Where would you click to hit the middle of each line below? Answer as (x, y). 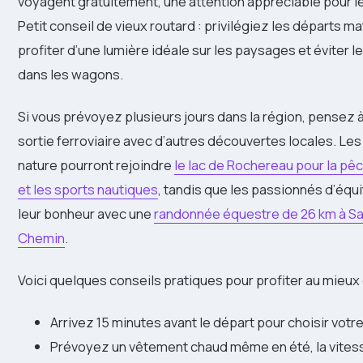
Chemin (41, 237)
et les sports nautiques (88, 189)
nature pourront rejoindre (96, 164)
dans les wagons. (70, 74)
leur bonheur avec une (86, 213)
